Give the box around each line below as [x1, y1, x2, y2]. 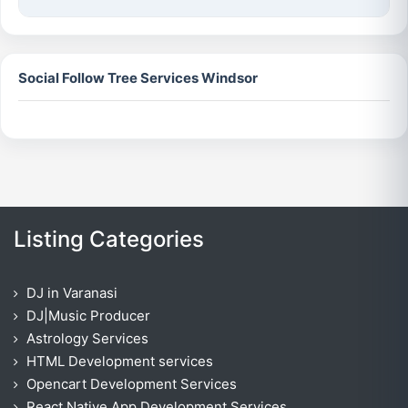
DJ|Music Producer [26, 307, 150, 325]
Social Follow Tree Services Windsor [18, 68, 259, 87]
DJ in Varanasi [26, 284, 117, 302]
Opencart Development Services [26, 375, 237, 393]
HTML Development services [26, 352, 213, 371]
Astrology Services [26, 330, 148, 348]
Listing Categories [14, 226, 204, 253]
